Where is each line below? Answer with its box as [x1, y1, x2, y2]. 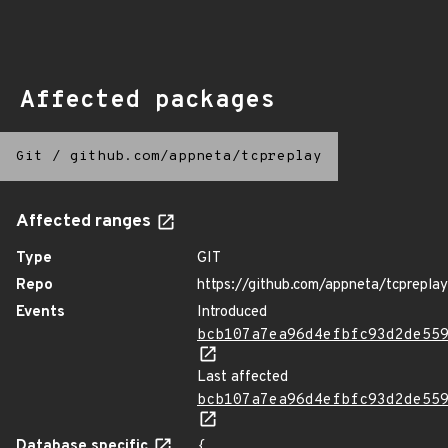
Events [16, 303, 65, 322]
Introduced [197, 303, 267, 322]
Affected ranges [16, 211, 155, 233]
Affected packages [20, 86, 275, 116]
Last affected [197, 368, 288, 387]
